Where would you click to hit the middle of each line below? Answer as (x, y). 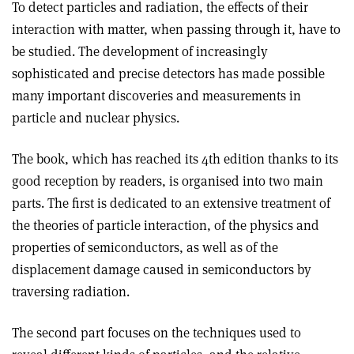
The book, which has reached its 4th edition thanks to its (175, 159)
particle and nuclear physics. (96, 118)
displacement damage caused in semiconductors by (162, 269)
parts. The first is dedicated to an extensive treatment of (171, 203)
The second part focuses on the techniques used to (156, 333)
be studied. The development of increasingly (140, 51)
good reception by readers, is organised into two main (168, 181)
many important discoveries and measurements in (156, 96)
